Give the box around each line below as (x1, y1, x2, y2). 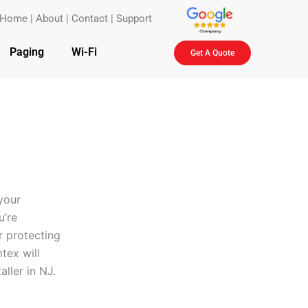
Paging (9, 45, 44, 59)
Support (116, 12, 153, 25)
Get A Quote (190, 48, 235, 58)
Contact (71, 12, 109, 25)
